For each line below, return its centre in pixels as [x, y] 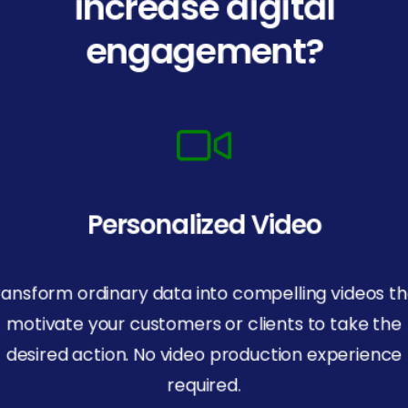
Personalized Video [204, 224]
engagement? [204, 51]
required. [204, 385]
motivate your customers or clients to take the [204, 324]
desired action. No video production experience [204, 354]
